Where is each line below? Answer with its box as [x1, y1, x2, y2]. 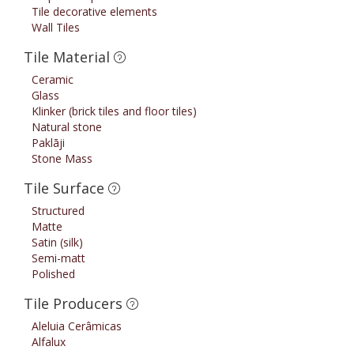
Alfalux [32, 334, 66, 350]
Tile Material [24, 47, 114, 67]
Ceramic [32, 72, 73, 88]
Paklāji [32, 135, 65, 151]
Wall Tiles [32, 20, 80, 36]
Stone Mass [32, 151, 92, 167]
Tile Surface [24, 179, 108, 198]
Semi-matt [32, 250, 85, 266]
